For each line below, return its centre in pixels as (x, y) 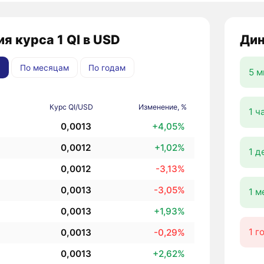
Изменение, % (163, 107)
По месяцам (44, 67)
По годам (107, 67)
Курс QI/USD (72, 107)
